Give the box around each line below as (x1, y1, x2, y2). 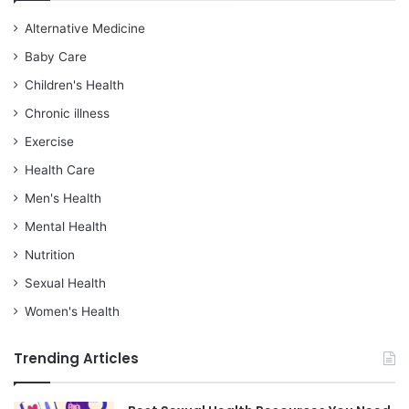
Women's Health (25, 304, 120, 320)
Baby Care (25, 49, 87, 65)
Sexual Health (25, 276, 106, 291)
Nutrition (25, 247, 75, 263)
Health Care (25, 163, 95, 178)
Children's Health (25, 78, 124, 93)
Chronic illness (25, 106, 110, 121)
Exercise (25, 134, 74, 150)
